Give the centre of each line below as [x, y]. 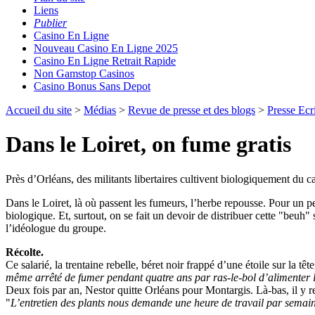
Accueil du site [39, 110]
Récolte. [25, 252]
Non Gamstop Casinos [84, 73]
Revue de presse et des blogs [192, 110]
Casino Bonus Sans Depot [92, 86]
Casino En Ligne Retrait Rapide [105, 60]
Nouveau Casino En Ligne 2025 [106, 48]
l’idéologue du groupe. [56, 228]
